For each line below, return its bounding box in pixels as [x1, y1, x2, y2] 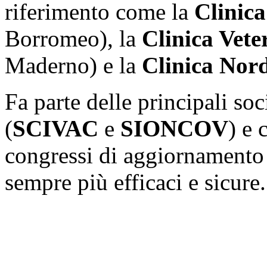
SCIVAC [13, 115, 98, 141]
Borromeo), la [5, 25, 142, 51]
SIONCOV [120, 115, 228, 141]
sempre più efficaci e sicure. [5, 169, 266, 195]
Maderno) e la [5, 52, 142, 78]
